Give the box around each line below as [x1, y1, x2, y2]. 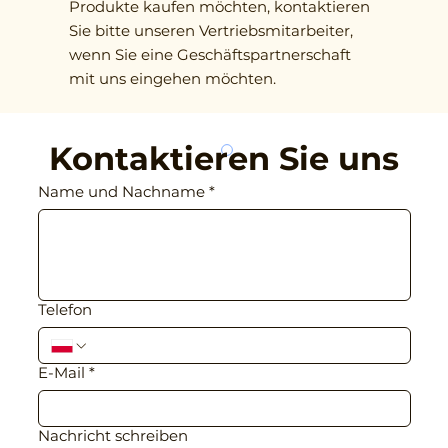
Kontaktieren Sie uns [49, 139, 400, 179]
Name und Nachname [37, 182, 205, 202]
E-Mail [37, 363, 85, 383]
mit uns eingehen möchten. [68, 69, 276, 89]
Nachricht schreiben [37, 426, 188, 446]
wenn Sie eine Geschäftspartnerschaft [68, 45, 351, 65]
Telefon [37, 300, 92, 320]
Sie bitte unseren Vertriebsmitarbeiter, [68, 21, 353, 41]
